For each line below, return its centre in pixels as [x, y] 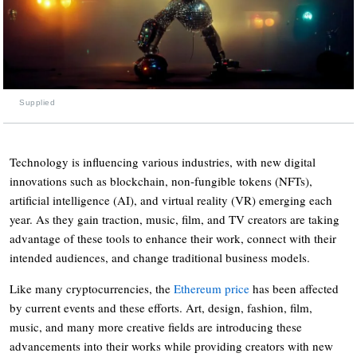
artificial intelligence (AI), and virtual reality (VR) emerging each [171, 200]
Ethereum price [212, 288]
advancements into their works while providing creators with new [171, 345]
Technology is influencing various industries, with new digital [163, 161]
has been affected [294, 288]
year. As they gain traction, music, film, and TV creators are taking [175, 219]
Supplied [37, 102]
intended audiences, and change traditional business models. [160, 257]
